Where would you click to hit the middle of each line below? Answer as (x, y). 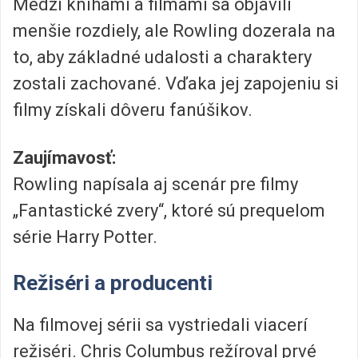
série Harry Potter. (85, 237)
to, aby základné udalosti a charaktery (162, 58)
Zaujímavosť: (64, 157)
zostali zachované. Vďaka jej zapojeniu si (176, 84)
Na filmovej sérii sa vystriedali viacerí (160, 325)
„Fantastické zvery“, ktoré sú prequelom (169, 210)
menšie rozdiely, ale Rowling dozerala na (174, 31)
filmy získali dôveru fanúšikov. (133, 110)
